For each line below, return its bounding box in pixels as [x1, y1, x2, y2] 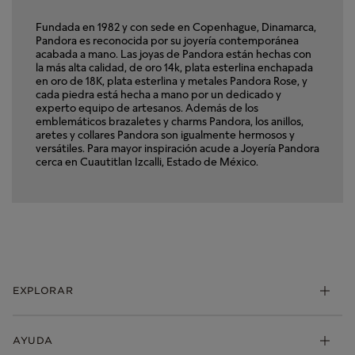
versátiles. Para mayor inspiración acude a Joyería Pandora [36, 141, 319, 155]
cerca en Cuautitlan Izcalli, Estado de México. [36, 155, 258, 168]
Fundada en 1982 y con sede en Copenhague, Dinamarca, [36, 20, 316, 33]
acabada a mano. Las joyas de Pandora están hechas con [36, 47, 311, 60]
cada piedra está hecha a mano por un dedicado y [36, 87, 281, 101]
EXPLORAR [13, 284, 74, 296]
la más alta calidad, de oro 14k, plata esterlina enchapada [36, 60, 313, 74]
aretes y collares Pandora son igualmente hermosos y [36, 128, 295, 141]
